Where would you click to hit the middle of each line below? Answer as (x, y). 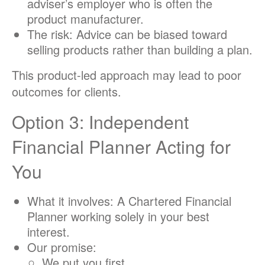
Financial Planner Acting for (121, 147)
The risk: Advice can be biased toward (127, 34)
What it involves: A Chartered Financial (129, 201)
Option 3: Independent (100, 122)
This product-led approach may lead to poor (127, 75)
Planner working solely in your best (118, 216)
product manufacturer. (85, 19)
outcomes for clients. (67, 92)
